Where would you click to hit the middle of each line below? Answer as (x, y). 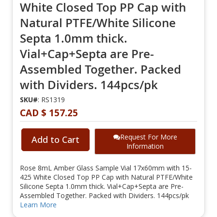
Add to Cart (55, 140)
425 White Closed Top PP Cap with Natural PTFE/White (106, 177)
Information (145, 146)
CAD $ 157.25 (49, 113)
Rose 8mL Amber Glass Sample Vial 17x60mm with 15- (106, 168)
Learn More (38, 205)
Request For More (148, 137)
